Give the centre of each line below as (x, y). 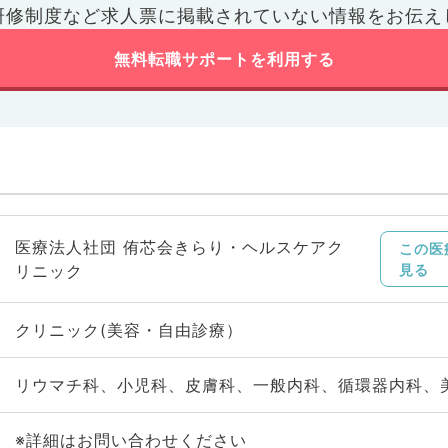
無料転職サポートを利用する (224, 59)
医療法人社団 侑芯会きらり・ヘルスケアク (179, 247)
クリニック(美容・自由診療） (128, 330)
